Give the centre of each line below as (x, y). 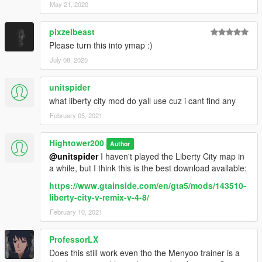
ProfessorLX (74, 239)
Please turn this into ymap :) (101, 45)
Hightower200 (77, 143)
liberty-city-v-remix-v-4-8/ (99, 197)
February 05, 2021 (76, 116)
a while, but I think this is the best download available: (148, 168)
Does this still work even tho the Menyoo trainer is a (144, 253)
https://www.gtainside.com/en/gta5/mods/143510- (148, 186)
